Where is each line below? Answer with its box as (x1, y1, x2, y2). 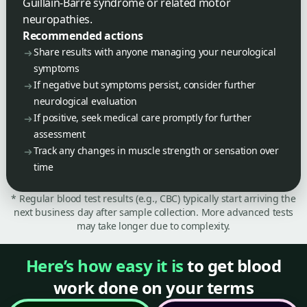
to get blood (183, 254, 282, 277)
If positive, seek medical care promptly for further (34, 110, 251, 124)
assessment (34, 127, 86, 140)
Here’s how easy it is (25, 254, 184, 277)
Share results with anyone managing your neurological (34, 45, 276, 58)
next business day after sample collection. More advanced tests (13, 205, 294, 219)
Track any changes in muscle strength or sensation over (34, 143, 279, 157)
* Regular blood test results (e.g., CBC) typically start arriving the (11, 191, 296, 205)
